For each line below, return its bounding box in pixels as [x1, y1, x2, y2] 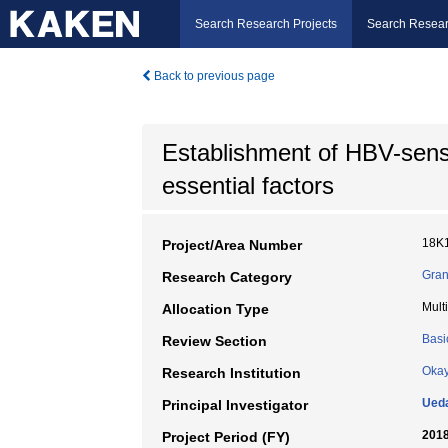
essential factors [162, 172, 334, 199]
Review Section [162, 333, 267, 349]
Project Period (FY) [162, 429, 290, 445]
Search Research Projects [195, 17, 337, 31]
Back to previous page [151, 69, 275, 83]
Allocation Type [162, 301, 269, 317]
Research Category [162, 269, 292, 285]
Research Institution [162, 365, 301, 381]
